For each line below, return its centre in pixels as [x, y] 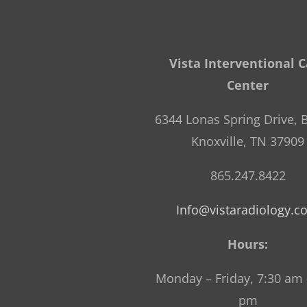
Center [248, 85]
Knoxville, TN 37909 [248, 141]
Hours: [248, 244]
